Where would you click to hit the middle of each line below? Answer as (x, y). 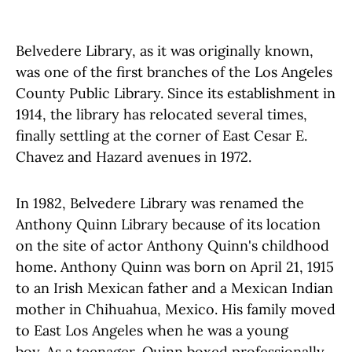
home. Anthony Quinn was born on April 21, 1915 (175, 266)
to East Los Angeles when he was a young (152, 330)
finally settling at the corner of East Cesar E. (161, 135)
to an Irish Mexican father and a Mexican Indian (174, 288)
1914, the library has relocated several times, (161, 114)
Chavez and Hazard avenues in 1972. (136, 156)
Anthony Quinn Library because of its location (168, 224)
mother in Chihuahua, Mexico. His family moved (176, 309)
